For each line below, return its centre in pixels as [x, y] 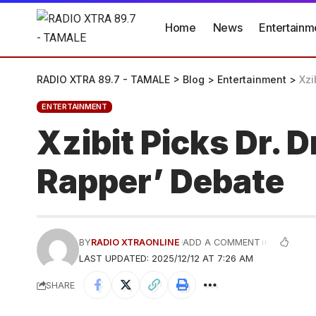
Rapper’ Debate [160, 181]
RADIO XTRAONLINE [135, 242]
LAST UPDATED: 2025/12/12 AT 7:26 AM [166, 259]
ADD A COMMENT [222, 242]
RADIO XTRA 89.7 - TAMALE [103, 79]
